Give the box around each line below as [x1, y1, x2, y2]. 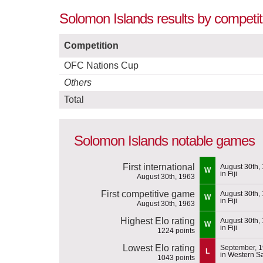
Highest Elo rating [120, 215, 195, 226]
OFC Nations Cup [64, 60, 139, 71]
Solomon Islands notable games [74, 133, 255, 149]
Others [64, 77, 92, 88]
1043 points [157, 253, 195, 262]
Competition [64, 41, 119, 51]
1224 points [157, 226, 195, 235]
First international [123, 161, 195, 172]
